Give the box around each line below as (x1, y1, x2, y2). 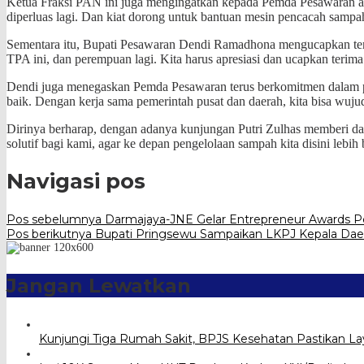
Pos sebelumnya (6, 211, 102, 227)
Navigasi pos (6, 168, 145, 195)
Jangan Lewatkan (6, 273, 191, 297)
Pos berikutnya (6, 226, 92, 241)
